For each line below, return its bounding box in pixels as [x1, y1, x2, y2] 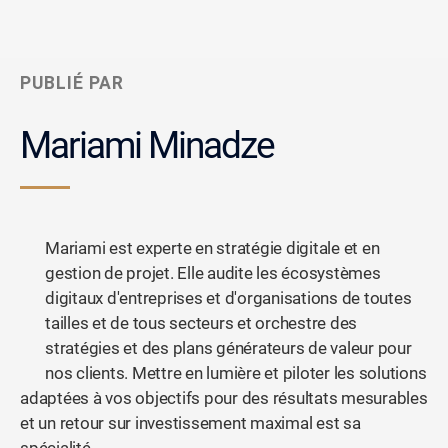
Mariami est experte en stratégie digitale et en [45, 239, 380, 259]
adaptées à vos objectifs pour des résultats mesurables [20, 389, 428, 409]
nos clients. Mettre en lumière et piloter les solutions [45, 364, 427, 384]
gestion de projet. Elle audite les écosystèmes [45, 264, 381, 284]
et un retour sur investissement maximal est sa [20, 414, 361, 434]
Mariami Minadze [20, 124, 274, 168]
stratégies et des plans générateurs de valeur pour [45, 339, 412, 359]
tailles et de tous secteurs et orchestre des [45, 314, 358, 334]
